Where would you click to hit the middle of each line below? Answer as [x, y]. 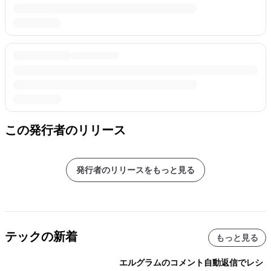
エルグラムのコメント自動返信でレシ [191, 262]
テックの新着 [41, 236]
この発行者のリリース [65, 130]
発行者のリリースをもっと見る [135, 170]
